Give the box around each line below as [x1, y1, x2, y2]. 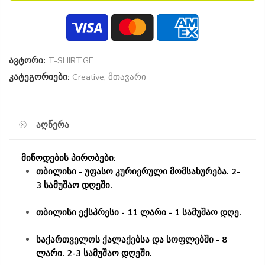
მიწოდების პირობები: [21, 152, 116, 164]
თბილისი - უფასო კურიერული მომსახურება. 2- [36, 166, 240, 177]
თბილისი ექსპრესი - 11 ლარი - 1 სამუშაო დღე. [36, 206, 241, 218]
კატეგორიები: [9, 71, 70, 83]
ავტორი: [9, 54, 46, 66]
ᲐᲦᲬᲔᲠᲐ [36, 119, 69, 131]
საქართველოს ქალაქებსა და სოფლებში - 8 [36, 234, 227, 245]
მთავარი [108, 71, 146, 83]
